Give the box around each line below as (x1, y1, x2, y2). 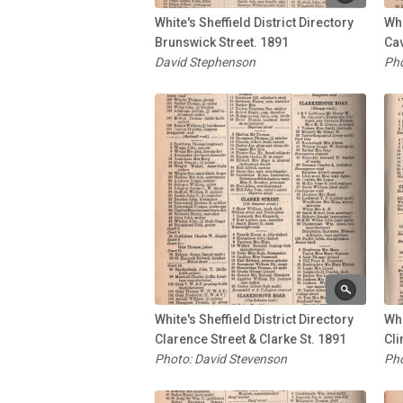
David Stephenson (155, 54, 255, 69)
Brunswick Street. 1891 (155, 34, 289, 49)
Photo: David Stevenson (155, 351, 287, 366)
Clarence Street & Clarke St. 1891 (155, 331, 346, 346)
